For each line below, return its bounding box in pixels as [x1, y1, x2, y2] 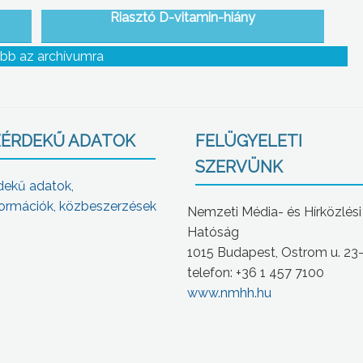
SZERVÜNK [195, 156, 284, 177]
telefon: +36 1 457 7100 [187, 264, 325, 280]
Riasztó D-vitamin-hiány [110, 9, 256, 25]
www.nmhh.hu [187, 284, 272, 301]
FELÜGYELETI [195, 130, 303, 151]
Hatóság [187, 224, 240, 240]
